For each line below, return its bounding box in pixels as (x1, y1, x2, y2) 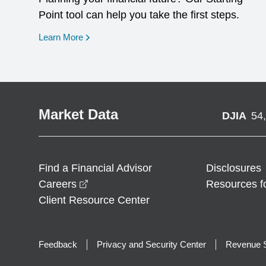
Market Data (39, 106, 118, 122)
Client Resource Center (39, 194, 150, 206)
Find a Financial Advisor (39, 162, 152, 174)
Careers (39, 178, 77, 190)
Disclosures (206, 162, 262, 174)
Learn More (39, 32, 83, 42)
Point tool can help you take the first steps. (39, 9, 239, 21)
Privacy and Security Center (97, 239, 206, 249)
